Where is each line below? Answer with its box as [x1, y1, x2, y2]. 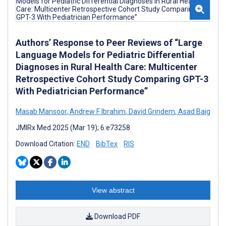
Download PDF [93, 212, 140, 221]
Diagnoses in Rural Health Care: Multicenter [16, 62, 197, 73]
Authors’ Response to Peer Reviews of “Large [16, 37, 202, 48]
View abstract [91, 186, 135, 195]
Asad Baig [177, 107, 210, 116]
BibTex [96, 140, 118, 148]
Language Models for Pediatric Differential [16, 49, 195, 61]
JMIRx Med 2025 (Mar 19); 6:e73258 [16, 124, 130, 132]
